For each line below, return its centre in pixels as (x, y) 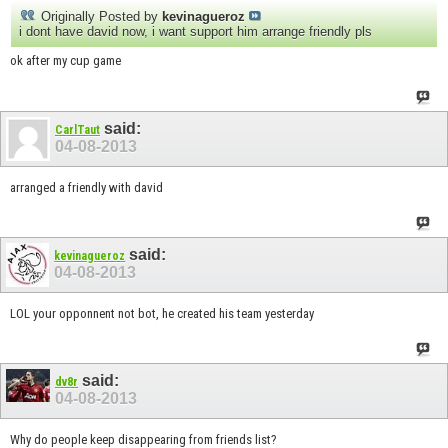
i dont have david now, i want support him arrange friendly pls (195, 32)
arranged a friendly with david (86, 187)
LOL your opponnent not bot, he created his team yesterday (162, 313)
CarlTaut (77, 130)
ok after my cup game (65, 61)
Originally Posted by (99, 17)
